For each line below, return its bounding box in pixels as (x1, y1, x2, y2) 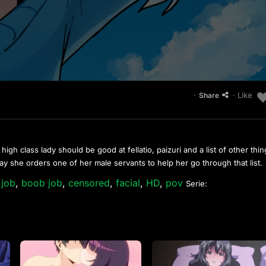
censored (68, 176, 110, 189)
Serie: (186, 178, 208, 188)
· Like (232, 90, 252, 100)
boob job (21, 176, 63, 189)
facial (116, 176, 141, 189)
